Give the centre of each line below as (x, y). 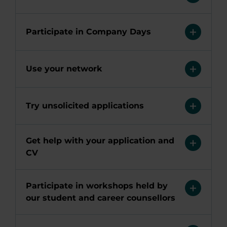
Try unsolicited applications (85, 106)
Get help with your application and (100, 141)
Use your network (64, 69)
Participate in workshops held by (97, 186)
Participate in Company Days (88, 32)
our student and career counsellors (101, 198)
